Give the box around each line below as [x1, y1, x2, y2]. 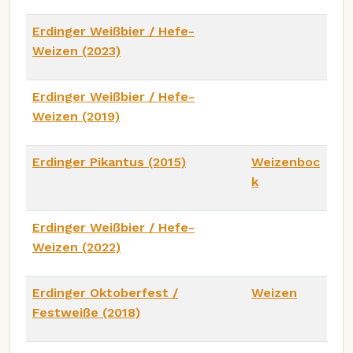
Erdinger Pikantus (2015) [32, 154, 186, 169]
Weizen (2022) [32, 239, 121, 255]
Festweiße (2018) [32, 304, 140, 320]
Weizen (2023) [32, 43, 121, 58]
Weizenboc [251, 154, 320, 169]
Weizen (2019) [32, 108, 120, 124]
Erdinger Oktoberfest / [32, 284, 178, 300]
